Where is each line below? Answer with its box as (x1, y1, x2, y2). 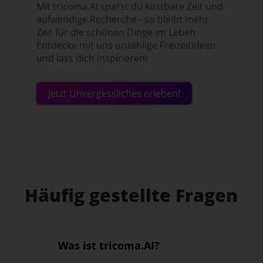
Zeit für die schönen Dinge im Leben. (36, 26, 198, 39)
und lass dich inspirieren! (36, 52, 148, 65)
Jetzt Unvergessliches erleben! (48, 87, 181, 100)
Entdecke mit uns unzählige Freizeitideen (36, 39, 217, 52)
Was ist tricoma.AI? (58, 238, 160, 253)
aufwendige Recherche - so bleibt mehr (36, 13, 210, 26)
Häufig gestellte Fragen (25, 183, 238, 208)
